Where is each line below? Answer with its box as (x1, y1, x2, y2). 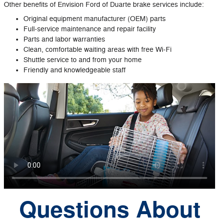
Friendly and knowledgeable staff (23, 66, 126, 74)
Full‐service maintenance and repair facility (23, 24, 156, 33)
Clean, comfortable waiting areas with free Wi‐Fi (23, 45, 172, 54)
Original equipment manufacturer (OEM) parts (23, 14, 166, 23)
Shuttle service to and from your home (23, 55, 142, 64)
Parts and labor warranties (23, 35, 105, 44)
